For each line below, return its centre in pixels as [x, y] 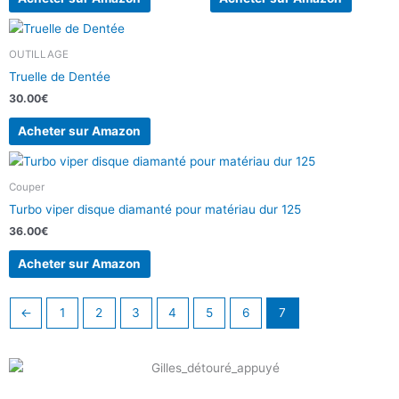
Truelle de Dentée [60, 76]
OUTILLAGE [39, 54]
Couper [27, 187]
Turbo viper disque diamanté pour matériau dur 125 [155, 209]
